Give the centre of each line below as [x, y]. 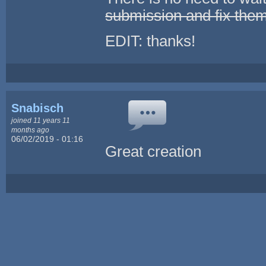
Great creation [153, 151]
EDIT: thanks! [151, 41]
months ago [31, 129]
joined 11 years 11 [41, 120]
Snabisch [38, 108]
